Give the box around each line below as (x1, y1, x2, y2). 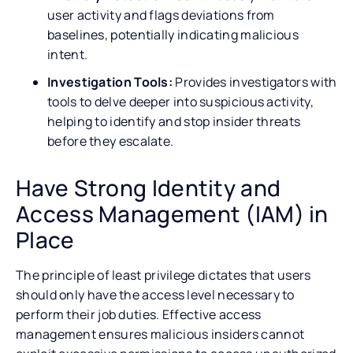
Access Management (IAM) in (16, 198, 329, 229)
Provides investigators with (173, 72, 337, 91)
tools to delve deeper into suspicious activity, (47, 92, 314, 110)
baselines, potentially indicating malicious (47, 25, 299, 43)
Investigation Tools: (47, 72, 173, 91)
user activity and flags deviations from (47, 6, 275, 24)
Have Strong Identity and (16, 172, 281, 203)
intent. (47, 45, 88, 63)
